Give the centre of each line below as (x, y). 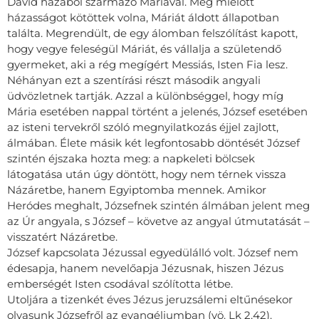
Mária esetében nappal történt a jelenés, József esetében (157, 111)
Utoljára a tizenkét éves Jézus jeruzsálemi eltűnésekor (150, 299)
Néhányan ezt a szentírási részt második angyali (134, 80)
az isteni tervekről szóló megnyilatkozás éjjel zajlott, (143, 127)
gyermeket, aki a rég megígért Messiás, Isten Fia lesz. (147, 64)
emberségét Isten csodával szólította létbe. (120, 283)
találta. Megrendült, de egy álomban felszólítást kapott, (152, 33)
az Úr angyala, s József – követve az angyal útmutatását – (158, 221)
